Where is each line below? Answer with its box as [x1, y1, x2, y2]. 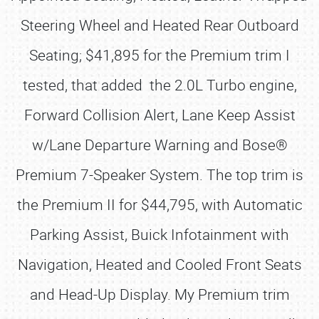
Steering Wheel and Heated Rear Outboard [20, 15, 299, 35]
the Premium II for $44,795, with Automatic [16, 194, 303, 214]
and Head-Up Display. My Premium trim [29, 284, 290, 304]
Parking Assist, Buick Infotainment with [30, 224, 289, 244]
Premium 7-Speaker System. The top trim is [16, 164, 303, 184]
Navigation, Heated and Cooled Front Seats [17, 254, 302, 274]
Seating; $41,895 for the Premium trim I [29, 45, 290, 65]
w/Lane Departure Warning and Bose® [31, 135, 288, 155]
